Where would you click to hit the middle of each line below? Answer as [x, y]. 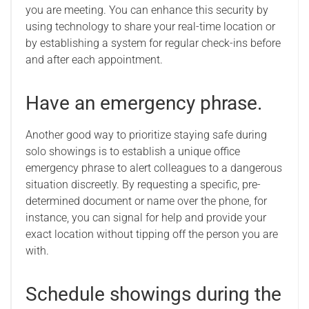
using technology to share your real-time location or [150, 27]
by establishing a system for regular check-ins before [153, 43]
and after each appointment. [94, 60]
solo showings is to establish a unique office [133, 151]
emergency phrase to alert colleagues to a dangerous [154, 168]
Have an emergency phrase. [144, 103]
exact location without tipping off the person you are [152, 234]
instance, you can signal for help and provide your [146, 218]
